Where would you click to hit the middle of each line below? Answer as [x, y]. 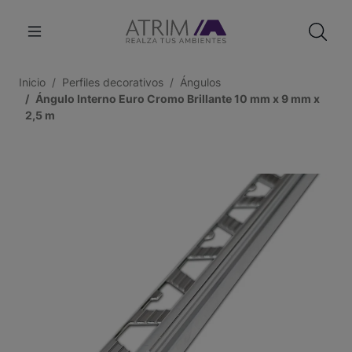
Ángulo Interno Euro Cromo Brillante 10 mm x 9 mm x [178, 99]
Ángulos [200, 82]
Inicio [32, 82]
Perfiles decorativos [113, 82]
